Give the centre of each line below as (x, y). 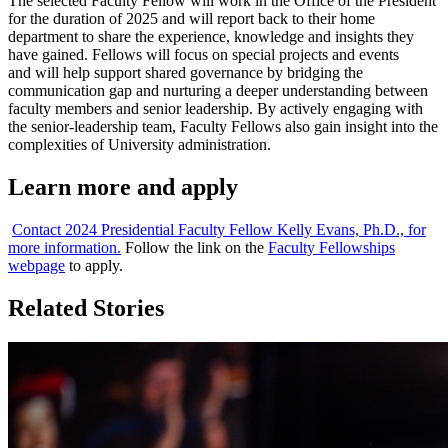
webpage (36, 265)
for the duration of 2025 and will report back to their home (191, 18)
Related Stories (86, 307)
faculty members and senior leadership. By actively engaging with (215, 108)
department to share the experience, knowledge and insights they (211, 36)
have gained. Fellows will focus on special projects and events (203, 54)
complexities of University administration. (139, 144)
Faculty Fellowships (331, 247)
